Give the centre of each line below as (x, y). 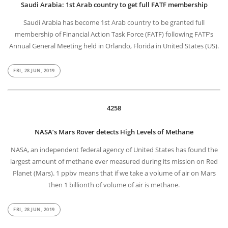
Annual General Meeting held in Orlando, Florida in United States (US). (114, 46)
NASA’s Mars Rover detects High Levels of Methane (114, 132)
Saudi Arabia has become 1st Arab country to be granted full (114, 23)
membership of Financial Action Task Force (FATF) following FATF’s (114, 34)
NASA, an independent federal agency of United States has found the (114, 149)
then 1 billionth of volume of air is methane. (114, 184)
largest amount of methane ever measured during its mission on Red (114, 161)
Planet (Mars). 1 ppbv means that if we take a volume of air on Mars (114, 173)
